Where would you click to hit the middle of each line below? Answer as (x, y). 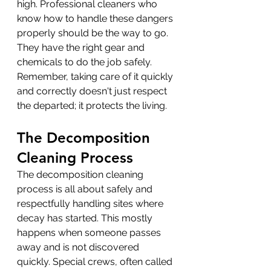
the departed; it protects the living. (92, 105)
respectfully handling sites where (91, 203)
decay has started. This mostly (86, 218)
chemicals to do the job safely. (86, 62)
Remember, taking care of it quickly (96, 76)
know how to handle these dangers (96, 18)
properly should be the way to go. (94, 33)
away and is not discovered (79, 247)
